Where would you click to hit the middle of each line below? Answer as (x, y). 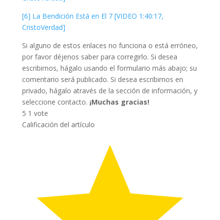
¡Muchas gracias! (119, 102)
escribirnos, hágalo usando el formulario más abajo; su (109, 68)
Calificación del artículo (58, 124)
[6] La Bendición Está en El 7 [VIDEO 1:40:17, (93, 16)
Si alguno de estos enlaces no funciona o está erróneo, (110, 45)
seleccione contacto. (55, 102)
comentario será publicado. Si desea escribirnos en (102, 79)
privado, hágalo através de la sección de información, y (110, 90)
